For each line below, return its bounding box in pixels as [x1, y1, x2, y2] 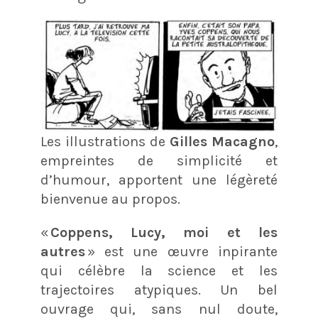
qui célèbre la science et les [40, 262, 278, 279]
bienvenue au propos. [40, 190, 180, 207]
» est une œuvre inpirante [84, 243, 278, 260]
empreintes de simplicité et [40, 152, 278, 169]
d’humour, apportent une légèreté [40, 171, 278, 188]
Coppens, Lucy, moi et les [50, 224, 278, 241]
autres [40, 243, 85, 260]
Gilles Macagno [170, 133, 275, 150]
